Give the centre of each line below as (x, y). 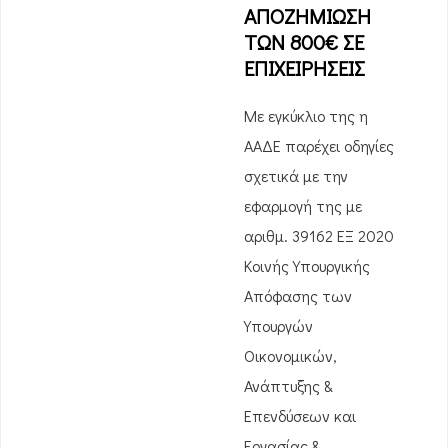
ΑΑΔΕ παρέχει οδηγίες (319, 145)
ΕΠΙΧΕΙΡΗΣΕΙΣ (304, 68)
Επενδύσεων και (300, 415)
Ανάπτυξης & (288, 385)
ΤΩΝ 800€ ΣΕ (304, 42)
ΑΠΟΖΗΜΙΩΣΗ (307, 16)
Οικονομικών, (290, 355)
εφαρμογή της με (303, 205)
